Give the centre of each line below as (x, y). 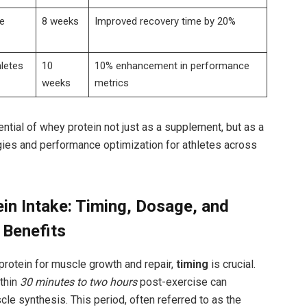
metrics (111, 83)
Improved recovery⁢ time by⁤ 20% (165, 21)
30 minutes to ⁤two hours (78, 282)
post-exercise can (182, 282)
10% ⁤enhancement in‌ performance (172, 65)
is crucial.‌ (232, 265)
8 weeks (60, 21)
